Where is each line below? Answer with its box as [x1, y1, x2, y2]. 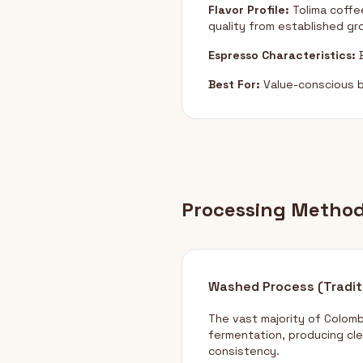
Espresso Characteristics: [208, 48, 356, 62]
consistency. [208, 344, 280, 358]
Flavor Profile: [208, 2, 289, 17]
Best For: [208, 77, 260, 92]
